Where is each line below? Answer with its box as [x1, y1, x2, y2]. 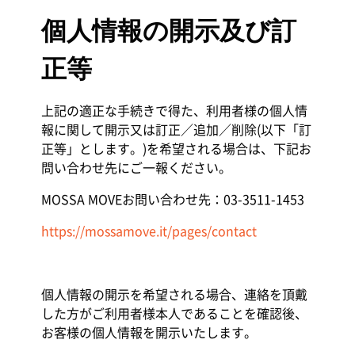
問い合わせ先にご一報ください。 [40, 158, 231, 177]
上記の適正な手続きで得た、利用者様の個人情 [40, 101, 307, 120]
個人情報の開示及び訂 [40, 16, 296, 46]
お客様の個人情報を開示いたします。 [40, 323, 257, 342]
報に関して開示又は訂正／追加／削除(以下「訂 [40, 120, 311, 139]
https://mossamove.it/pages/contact [40, 221, 257, 240]
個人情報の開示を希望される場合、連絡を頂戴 [40, 284, 307, 303]
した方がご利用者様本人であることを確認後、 [40, 303, 307, 323]
